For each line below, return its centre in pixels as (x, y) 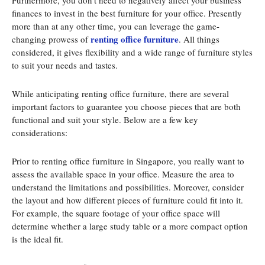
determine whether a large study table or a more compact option (130, 226)
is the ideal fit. (38, 239)
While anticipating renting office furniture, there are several (120, 94)
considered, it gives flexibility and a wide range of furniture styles (132, 52)
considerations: (40, 133)
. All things (199, 39)
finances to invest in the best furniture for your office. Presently (127, 13)
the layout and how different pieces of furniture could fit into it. (127, 200)
